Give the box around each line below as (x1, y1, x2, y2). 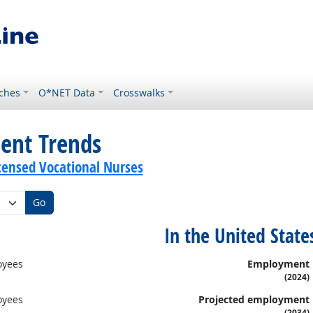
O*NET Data (38, 86, 96, 99)
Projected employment (198, 293, 310, 307)
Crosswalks (113, 86, 166, 99)
